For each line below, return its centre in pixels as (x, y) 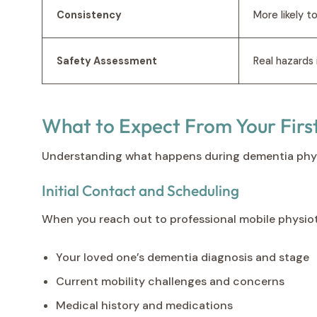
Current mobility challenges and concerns (170, 281)
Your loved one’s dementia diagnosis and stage (183, 257)
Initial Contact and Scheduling (140, 190)
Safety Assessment (107, 60)
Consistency (89, 15)
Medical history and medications (144, 305)
